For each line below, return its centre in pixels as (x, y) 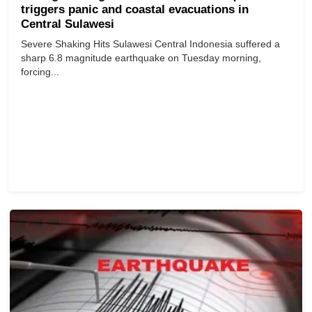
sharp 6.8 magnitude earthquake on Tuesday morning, (141, 58)
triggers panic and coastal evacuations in (135, 10)
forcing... (40, 72)
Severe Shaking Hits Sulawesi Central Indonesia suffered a (150, 44)
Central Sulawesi (68, 24)
